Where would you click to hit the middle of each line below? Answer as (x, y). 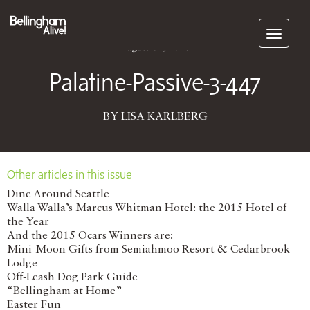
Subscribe (258, 29)
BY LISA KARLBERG (155, 117)
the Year (28, 222)
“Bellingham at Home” (65, 291)
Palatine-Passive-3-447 (155, 82)
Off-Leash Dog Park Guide (72, 277)
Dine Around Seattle (58, 194)
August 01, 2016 (155, 47)
